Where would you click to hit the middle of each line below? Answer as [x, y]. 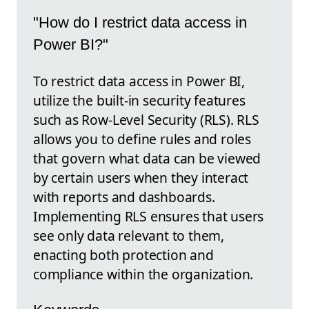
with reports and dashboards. [124, 197]
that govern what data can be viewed [147, 158]
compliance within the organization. [143, 274]
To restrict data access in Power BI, [139, 81]
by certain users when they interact [141, 177]
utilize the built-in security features [139, 100]
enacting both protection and [123, 255]
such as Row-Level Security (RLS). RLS [146, 119]
